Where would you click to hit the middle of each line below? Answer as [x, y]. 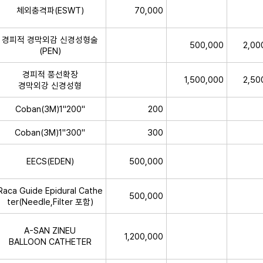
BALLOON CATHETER [50, 241]
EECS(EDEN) [50, 161]
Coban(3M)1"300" [50, 132]
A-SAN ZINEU [50, 230]
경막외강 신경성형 [50, 85]
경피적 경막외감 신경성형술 [50, 39]
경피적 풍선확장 [50, 74]
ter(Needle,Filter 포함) [50, 201]
